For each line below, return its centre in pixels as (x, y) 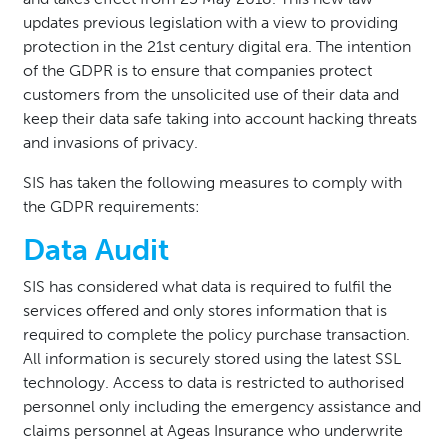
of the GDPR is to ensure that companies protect (197, 70)
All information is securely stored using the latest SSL (212, 358)
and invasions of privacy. (110, 142)
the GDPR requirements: (111, 206)
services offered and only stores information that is (205, 310)
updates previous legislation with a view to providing (210, 22)
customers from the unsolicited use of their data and (211, 94)
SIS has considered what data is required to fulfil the (207, 286)
